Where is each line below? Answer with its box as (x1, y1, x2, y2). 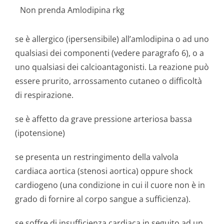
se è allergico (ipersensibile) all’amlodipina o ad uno (15, 33, 209, 44)
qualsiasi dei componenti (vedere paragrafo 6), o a (15, 47, 204, 58)
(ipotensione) (15, 127, 65, 138)
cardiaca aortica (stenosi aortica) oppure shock (15, 165, 192, 176)
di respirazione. (15, 89, 73, 100)
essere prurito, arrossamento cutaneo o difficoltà (15, 75, 202, 86)
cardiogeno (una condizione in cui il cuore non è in (15, 179, 205, 190)
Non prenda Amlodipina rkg (20, 4, 124, 15)
